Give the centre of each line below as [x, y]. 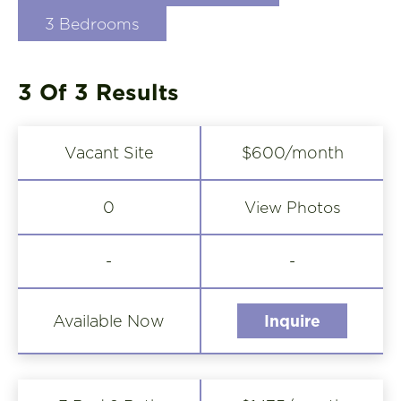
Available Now [109, 321]
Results [137, 93]
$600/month [292, 153]
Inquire [292, 321]
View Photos [292, 207]
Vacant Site [109, 153]
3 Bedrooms [92, 24]
